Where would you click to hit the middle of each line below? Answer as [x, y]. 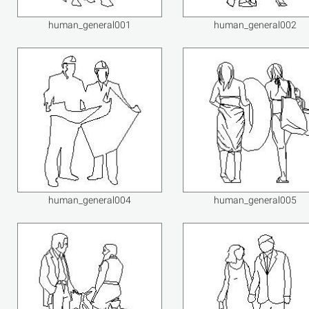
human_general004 [90, 200]
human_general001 [90, 25]
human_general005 [255, 200]
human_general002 [255, 25]
